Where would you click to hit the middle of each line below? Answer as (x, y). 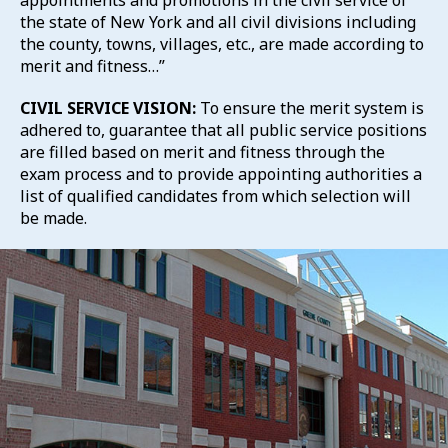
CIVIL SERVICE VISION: (108, 108)
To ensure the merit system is (310, 108)
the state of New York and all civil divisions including (218, 22)
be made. (53, 218)
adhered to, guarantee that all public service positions (223, 130)
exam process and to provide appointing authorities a (221, 174)
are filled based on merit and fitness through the (202, 152)
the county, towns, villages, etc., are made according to (222, 44)
